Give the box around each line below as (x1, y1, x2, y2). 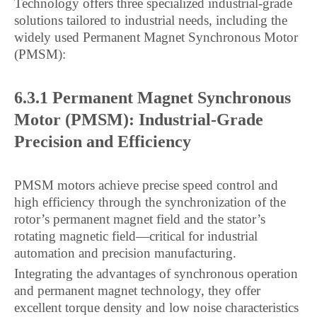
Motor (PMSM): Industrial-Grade (14, 110, 263, 129)
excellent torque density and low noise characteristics (14, 300, 299, 315)
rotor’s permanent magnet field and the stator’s (14, 212, 265, 226)
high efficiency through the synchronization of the (14, 195, 286, 209)
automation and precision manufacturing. (14, 246, 236, 260)
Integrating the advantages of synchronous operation (14, 266, 298, 281)
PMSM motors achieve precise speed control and (14, 178, 278, 192)
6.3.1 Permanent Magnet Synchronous (14, 88, 291, 107)
